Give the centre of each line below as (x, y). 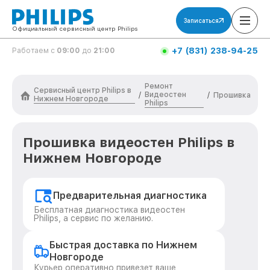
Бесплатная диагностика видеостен (109, 210)
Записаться (201, 20)
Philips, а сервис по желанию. (93, 218)
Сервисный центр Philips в (83, 90)
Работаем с (34, 51)
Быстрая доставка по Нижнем (123, 245)
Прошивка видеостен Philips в (129, 142)
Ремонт (159, 86)
